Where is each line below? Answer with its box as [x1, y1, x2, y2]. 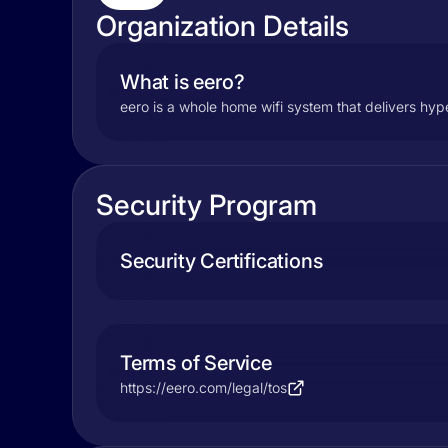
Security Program [96, 188, 317, 222]
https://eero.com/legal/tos [120, 379, 287, 396]
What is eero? [120, 70, 245, 94]
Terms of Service [120, 351, 272, 375]
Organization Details [96, 9, 349, 43]
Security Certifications [120, 249, 323, 273]
